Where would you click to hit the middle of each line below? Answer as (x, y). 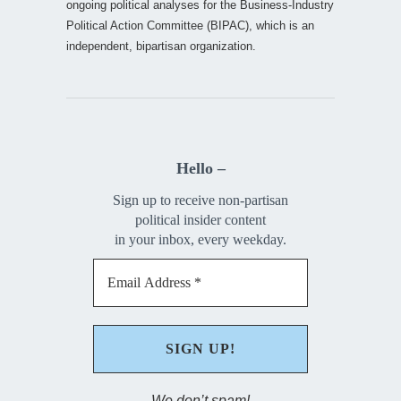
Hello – (200, 168)
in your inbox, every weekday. (200, 240)
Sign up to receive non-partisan (200, 200)
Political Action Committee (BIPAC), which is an (190, 25)
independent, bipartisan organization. (161, 46)
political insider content (200, 220)
